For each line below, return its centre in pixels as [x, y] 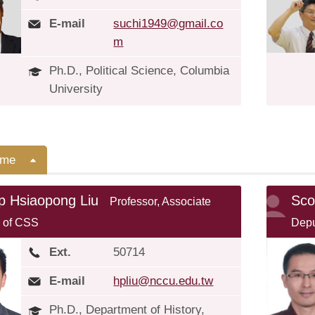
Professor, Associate [161, 201]
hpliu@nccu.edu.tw [163, 281]
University [76, 89]
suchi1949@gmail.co [168, 24]
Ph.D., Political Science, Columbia [140, 71]
